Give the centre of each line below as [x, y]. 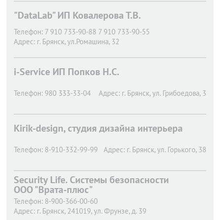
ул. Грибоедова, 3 [179, 93]
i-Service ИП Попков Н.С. [67, 72]
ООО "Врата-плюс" [53, 190]
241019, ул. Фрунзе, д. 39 [107, 211]
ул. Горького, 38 [182, 150]
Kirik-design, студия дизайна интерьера [98, 128]
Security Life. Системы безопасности [91, 180]
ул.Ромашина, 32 [93, 41]
